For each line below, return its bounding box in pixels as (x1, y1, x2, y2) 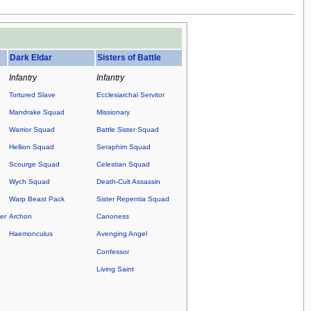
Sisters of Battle (96, 53, 161, 63)
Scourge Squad (8, 160, 60, 169)
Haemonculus (8, 230, 53, 238)
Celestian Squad (96, 160, 150, 169)
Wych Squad (8, 178, 50, 186)
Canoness (96, 212, 129, 221)
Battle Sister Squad (96, 126, 159, 134)
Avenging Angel (96, 230, 147, 238)
